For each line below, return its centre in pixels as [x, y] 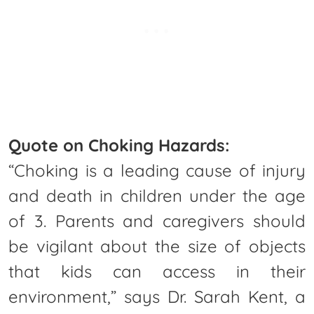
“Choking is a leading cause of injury [157, 170]
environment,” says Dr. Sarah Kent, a [157, 296]
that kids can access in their [157, 271]
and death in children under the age [157, 195]
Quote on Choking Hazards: [119, 145]
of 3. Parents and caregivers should [157, 220]
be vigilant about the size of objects [157, 246]
